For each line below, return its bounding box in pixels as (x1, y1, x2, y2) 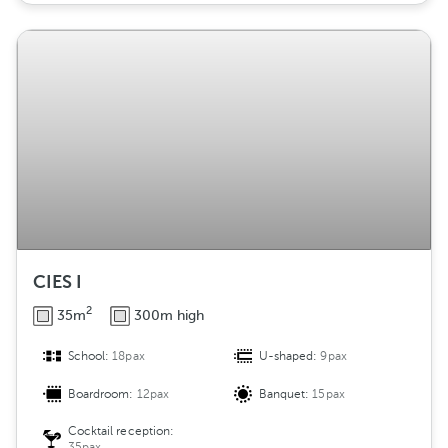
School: (68, 349, 113, 364)
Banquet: (259, 387, 313, 402)
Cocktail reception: (68, 424, 174, 439)
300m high (134, 307, 204, 323)
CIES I (33, 272, 82, 293)
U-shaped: (259, 349, 321, 364)
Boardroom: (68, 387, 137, 402)
